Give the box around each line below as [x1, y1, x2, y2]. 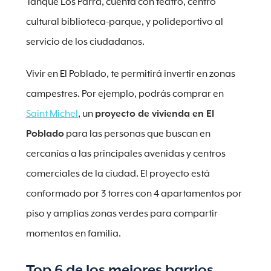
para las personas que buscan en [64, 129, 211, 139]
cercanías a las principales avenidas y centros [25, 149, 226, 159]
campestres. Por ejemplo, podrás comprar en [25, 89, 224, 99]
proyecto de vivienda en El [94, 109, 214, 119]
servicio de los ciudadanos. [25, 37, 145, 47]
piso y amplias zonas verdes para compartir [25, 209, 218, 219]
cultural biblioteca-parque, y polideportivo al [25, 17, 223, 27]
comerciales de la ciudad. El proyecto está [25, 169, 210, 179]
